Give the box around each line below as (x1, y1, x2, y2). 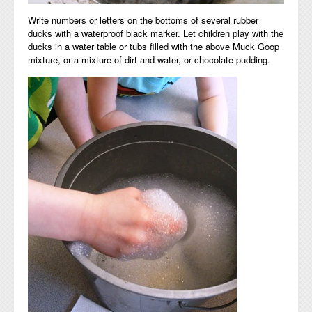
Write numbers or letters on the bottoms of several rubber (28, 13, 258, 27)
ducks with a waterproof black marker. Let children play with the (28, 26, 283, 40)
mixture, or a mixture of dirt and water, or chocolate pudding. (28, 53, 270, 67)
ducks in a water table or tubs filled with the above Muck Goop (28, 40, 279, 54)
